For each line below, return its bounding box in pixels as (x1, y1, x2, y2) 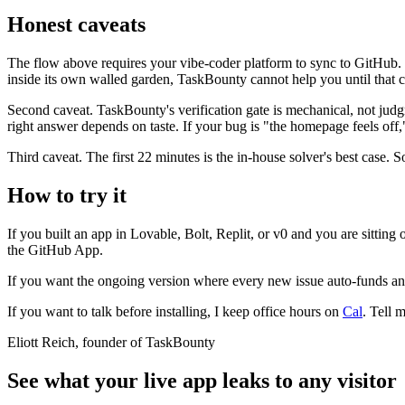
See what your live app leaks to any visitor (7, 368, 397, 392)
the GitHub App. (7, 241, 103, 258)
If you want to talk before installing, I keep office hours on (7, 303, 343, 319)
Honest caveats (7, 12, 146, 36)
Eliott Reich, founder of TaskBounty (7, 334, 215, 350)
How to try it (7, 183, 127, 207)
